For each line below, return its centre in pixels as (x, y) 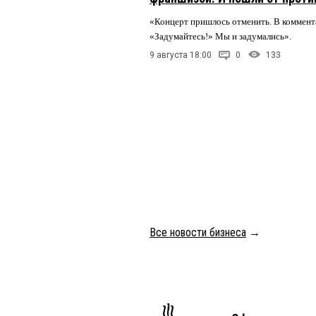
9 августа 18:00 (181, 55)
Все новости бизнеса (198, 232)
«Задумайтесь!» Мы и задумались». (221, 36)
